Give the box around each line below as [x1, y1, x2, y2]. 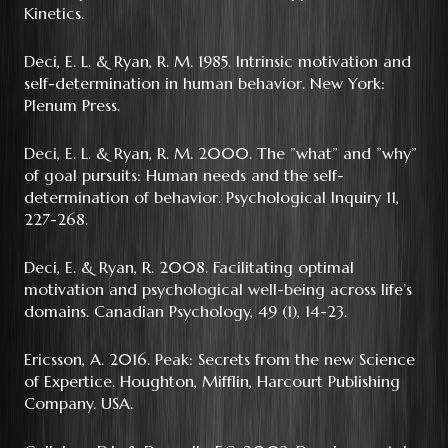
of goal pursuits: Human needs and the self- [24, 165, 344, 186]
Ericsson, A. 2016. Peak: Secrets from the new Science [24, 349, 415, 370]
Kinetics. [24, 3, 84, 24]
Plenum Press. [24, 95, 120, 116]
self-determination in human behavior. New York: [24, 73, 385, 94]
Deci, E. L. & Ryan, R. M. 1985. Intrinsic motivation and [24, 51, 411, 72]
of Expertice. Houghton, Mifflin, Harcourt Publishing [24, 371, 400, 392]
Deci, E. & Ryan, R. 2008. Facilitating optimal [24, 257, 354, 278]
